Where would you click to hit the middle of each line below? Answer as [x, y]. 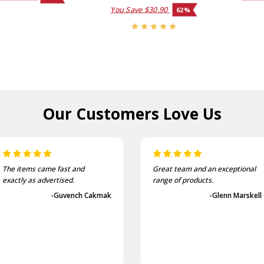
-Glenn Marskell [235, 195]
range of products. [183, 180]
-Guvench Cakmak [81, 195]
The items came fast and [44, 169]
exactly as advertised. [39, 180]
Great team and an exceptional [204, 169]
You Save [127, 9]
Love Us [192, 113]
